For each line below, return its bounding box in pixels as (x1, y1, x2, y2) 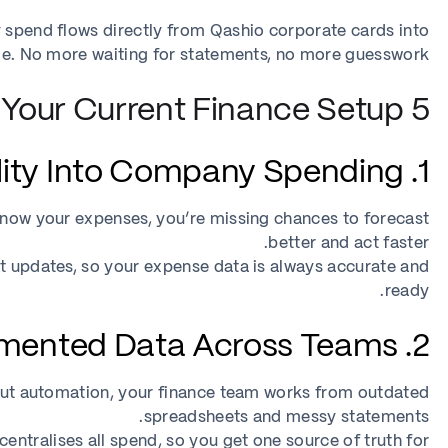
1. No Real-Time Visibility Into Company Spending (417, 158, 430, 188)
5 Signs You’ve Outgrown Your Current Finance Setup (410, 96, 430, 126)
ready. (384, 284, 430, 299)
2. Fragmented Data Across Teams (411, 332, 430, 362)
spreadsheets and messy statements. (143, 410, 430, 425)
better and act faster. (268, 236, 430, 251)
